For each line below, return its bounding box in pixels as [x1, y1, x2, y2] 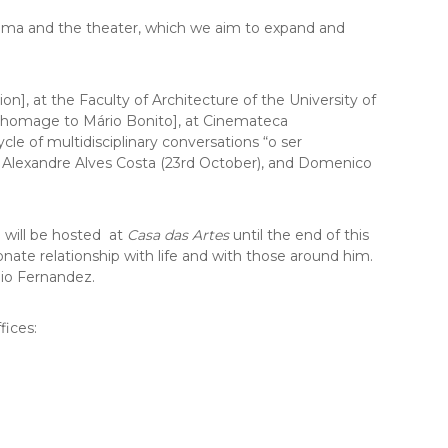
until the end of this [229, 226, 369, 244]
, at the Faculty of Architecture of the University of [26, 91, 376, 109]
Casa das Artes [127, 226, 229, 244]
